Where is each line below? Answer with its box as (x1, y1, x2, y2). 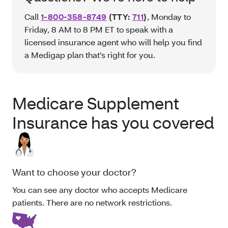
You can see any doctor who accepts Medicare (12, 184, 187, 195)
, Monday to (147, 11, 191, 22)
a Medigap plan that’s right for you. (24, 49, 155, 61)
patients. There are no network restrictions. (12, 197, 174, 208)
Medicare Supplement (12, 93, 179, 114)
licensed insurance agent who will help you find (24, 37, 202, 48)
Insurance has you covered (12, 112, 214, 133)
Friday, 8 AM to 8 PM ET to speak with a (24, 24, 173, 35)
